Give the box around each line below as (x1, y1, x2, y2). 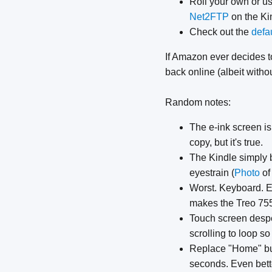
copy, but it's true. (189, 137, 263, 148)
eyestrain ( (189, 168, 234, 178)
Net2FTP (189, 12, 229, 22)
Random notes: (165, 97, 231, 108)
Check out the (189, 27, 251, 38)
